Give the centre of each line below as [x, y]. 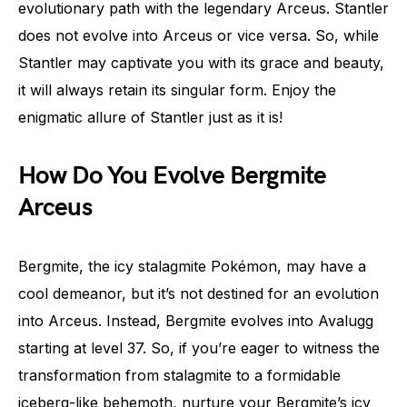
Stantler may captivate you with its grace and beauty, [201, 63]
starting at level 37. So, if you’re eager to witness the [199, 348]
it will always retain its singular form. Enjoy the [177, 90]
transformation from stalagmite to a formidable [179, 375]
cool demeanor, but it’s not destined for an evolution [199, 293]
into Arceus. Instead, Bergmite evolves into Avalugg [196, 321]
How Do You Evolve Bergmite [173, 176]
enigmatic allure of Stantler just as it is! [150, 117]
